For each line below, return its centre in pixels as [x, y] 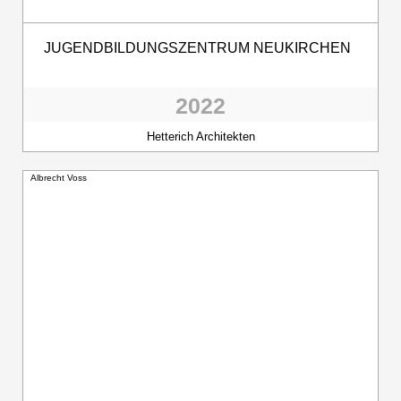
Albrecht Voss [59, 177]
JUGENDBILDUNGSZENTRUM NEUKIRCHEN [197, 47]
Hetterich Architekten [200, 136]
